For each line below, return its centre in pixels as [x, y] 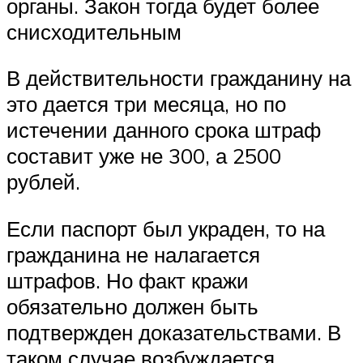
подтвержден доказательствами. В [174, 332]
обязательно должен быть [132, 306]
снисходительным [94, 31]
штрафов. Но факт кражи [128, 280]
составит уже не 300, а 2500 [144, 156]
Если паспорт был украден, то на [166, 228]
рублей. [43, 182]
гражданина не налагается [133, 254]
